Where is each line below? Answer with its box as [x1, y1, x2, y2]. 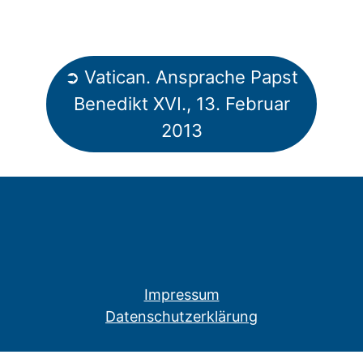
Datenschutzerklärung [105, 307, 258, 325]
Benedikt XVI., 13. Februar [73, 92, 290, 114]
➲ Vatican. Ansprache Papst [65, 66, 298, 88]
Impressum [143, 285, 220, 303]
